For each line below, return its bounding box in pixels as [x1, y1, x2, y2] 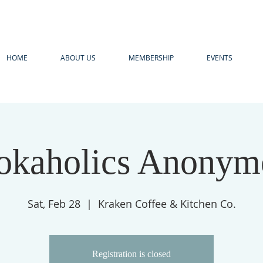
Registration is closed [92, 249, 171, 259]
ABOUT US [60, 53, 96, 62]
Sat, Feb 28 [27, 197, 80, 211]
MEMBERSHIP [129, 53, 174, 62]
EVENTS [207, 53, 232, 62]
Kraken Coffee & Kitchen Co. [97, 197, 236, 211]
